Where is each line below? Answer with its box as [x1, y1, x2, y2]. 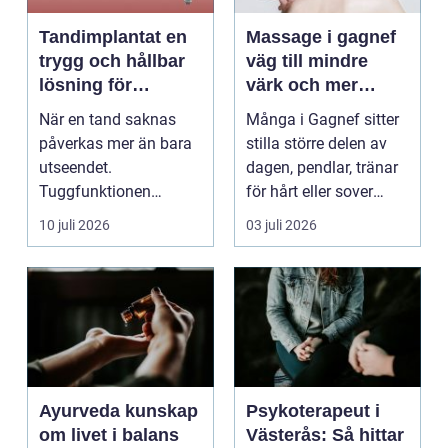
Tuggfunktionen [39, 181, 151, 201]
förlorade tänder [39, 98, 177, 119]
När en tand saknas [39, 109, 176, 129]
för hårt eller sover [246, 181, 373, 201]
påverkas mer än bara [39, 133, 192, 153]
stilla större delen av [246, 133, 387, 153]
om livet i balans [39, 424, 179, 445]
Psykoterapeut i [246, 400, 380, 421]
